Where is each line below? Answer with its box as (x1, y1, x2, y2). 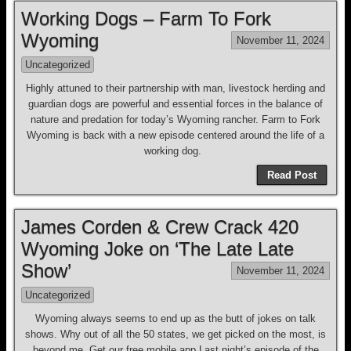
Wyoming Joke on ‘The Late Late (21, 238, 294, 259)
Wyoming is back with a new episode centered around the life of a (27, 129, 324, 141)
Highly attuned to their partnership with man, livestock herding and (26, 82, 325, 94)
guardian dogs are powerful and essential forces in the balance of (28, 98, 323, 110)
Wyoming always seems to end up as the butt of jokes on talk (35, 313, 316, 324)
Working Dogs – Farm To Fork (21, 8, 271, 29)
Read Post (267, 169, 317, 181)
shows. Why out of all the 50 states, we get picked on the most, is (25, 328, 326, 340)
